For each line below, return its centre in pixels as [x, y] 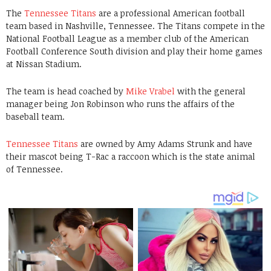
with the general [210, 91]
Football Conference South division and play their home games [134, 51]
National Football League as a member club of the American [127, 38]
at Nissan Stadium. [44, 64]
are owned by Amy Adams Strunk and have [165, 144]
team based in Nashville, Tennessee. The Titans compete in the [135, 26]
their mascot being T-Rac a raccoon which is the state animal [131, 156]
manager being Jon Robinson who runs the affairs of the [120, 104]
